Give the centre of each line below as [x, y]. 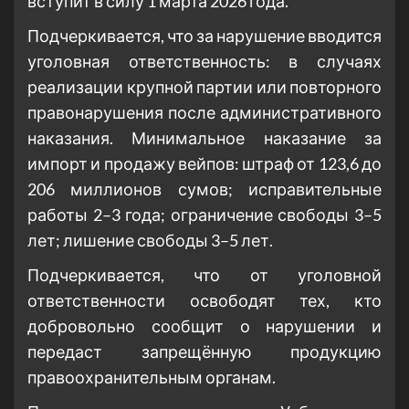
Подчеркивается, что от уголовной [204, 275]
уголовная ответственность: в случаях [204, 62]
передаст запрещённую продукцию [204, 352]
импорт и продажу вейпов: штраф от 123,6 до [204, 164]
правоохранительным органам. [152, 378]
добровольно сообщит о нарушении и [204, 326]
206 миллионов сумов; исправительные [204, 189]
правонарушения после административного [204, 113]
